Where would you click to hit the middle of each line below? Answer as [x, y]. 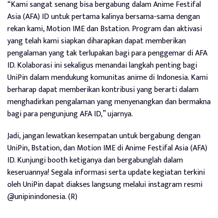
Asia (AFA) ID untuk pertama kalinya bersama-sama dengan [104, 17]
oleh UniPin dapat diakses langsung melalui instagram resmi [105, 185]
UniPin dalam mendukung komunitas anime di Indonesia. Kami [108, 78]
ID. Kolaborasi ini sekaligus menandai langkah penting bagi [102, 66]
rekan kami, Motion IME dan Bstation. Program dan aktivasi [105, 29]
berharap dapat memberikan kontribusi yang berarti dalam [103, 90]
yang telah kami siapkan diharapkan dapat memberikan [97, 41]
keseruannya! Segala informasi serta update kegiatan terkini [106, 173]
